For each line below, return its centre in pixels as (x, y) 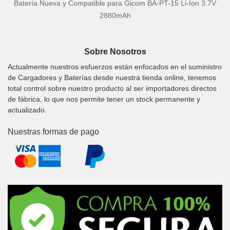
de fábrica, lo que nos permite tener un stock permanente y (104, 99)
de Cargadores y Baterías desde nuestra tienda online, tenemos (112, 77)
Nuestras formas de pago (53, 131)
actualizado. (27, 110)
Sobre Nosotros (115, 52)
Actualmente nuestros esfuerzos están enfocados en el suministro (115, 66)
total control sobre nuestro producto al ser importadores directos (112, 88)
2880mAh (115, 16)
